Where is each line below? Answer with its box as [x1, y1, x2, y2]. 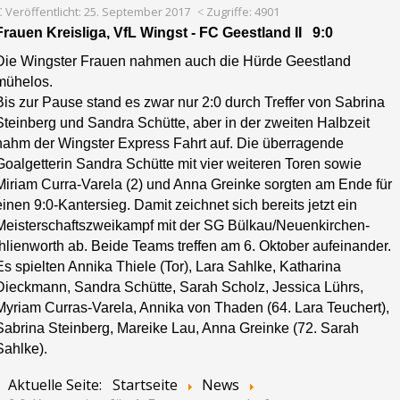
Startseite [112, 375, 178, 396]
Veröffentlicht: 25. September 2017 [5, 4, 190, 21]
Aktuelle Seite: [8, 375, 109, 396]
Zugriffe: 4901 [206, 4, 279, 21]
